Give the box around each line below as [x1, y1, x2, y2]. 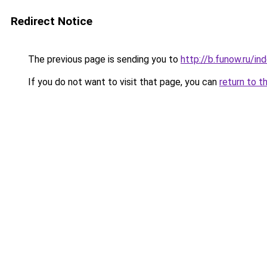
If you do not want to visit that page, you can [26, 76, 219, 88]
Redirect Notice [11, 14, 92, 28]
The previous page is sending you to [26, 54, 181, 65]
